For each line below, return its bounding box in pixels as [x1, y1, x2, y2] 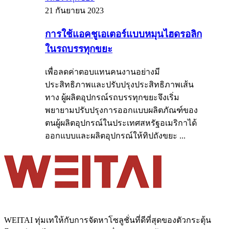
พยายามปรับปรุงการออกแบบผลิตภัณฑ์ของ [45, 106, 198, 115]
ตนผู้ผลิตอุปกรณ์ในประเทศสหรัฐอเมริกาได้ [45, 119, 197, 128]
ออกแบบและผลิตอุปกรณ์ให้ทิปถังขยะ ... [45, 131, 186, 141]
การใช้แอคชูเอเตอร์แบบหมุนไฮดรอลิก [45, 28, 202, 39]
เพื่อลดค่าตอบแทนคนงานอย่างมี [45, 67, 160, 77]
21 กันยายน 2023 [45, 6, 104, 15]
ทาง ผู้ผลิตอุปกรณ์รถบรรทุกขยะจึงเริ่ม [45, 93, 179, 102]
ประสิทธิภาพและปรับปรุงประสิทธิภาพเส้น [45, 80, 194, 89]
